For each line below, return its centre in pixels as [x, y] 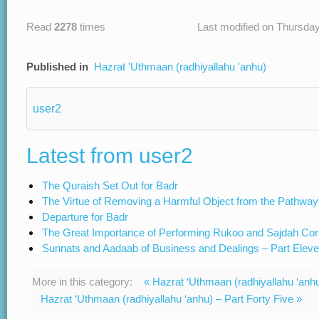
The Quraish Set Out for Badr [110, 185]
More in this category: [82, 282]
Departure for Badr [85, 217]
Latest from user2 [110, 156]
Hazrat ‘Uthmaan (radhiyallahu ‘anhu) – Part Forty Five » [171, 299]
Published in [57, 67]
